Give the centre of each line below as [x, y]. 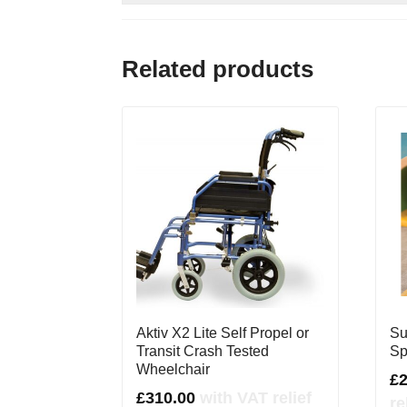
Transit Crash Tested [203, 351]
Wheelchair [174, 369]
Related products [218, 69]
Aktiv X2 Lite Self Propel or [223, 333]
